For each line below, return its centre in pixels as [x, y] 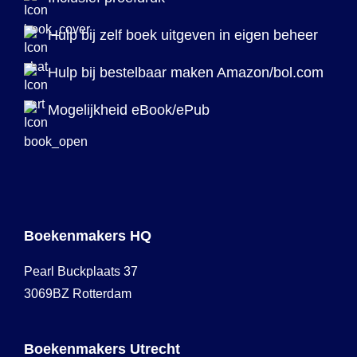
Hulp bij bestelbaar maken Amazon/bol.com [186, 73]
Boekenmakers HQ [88, 236]
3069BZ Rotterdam [78, 294]
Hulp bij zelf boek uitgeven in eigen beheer [183, 35]
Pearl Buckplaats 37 [81, 271]
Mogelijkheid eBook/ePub [129, 110]
